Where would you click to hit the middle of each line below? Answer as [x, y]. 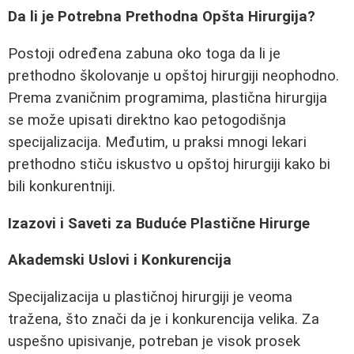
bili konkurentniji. [62, 187]
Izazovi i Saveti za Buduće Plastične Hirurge [159, 223]
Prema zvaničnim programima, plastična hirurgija [168, 98]
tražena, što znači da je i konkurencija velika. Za [164, 320]
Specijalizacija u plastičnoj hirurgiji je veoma [150, 298]
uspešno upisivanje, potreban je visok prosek [154, 342]
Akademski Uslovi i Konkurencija [120, 260]
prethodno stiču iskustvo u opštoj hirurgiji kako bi [169, 165]
